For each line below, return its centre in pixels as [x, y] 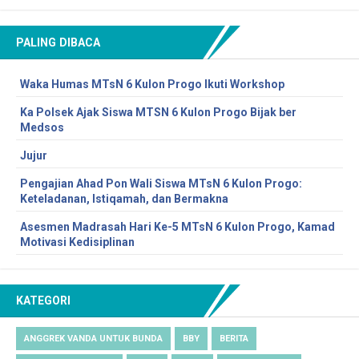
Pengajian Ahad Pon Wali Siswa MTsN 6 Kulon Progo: [161, 183]
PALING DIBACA [58, 42]
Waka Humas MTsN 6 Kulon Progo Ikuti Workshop [152, 84]
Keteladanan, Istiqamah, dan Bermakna [124, 198]
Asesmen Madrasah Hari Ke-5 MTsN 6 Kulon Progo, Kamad [177, 226]
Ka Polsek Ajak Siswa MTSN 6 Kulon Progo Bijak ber [158, 112]
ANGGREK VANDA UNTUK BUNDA [93, 338]
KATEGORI [43, 300]
